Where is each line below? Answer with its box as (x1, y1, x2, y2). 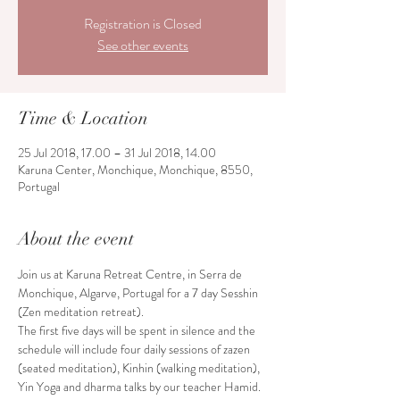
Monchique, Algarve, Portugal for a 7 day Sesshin (18, 284, 261, 302)
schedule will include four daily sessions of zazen (18, 340, 253, 358)
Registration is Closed (84, 13, 202, 34)
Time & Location (18, 107, 148, 129)
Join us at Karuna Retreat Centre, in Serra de (18, 265, 245, 283)
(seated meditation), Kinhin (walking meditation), (18, 359, 262, 377)
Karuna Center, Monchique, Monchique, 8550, (18, 161, 253, 179)
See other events (97, 35, 188, 55)
